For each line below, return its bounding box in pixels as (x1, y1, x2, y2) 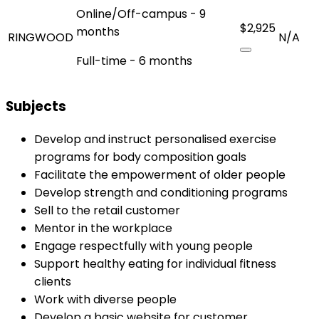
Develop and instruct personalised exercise (34, 131, 276, 148)
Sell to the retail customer (34, 202, 180, 219)
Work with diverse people (34, 291, 177, 308)
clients (34, 273, 71, 291)
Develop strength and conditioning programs (34, 184, 288, 202)
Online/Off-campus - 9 (76, 5, 206, 22)
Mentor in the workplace (34, 220, 172, 237)
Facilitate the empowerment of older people (34, 167, 286, 184)
